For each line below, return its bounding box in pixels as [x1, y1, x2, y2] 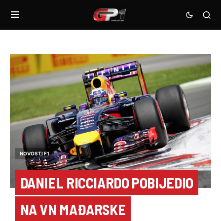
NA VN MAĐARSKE [20, 200, 126, 218]
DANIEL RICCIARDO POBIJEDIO [20, 173, 193, 191]
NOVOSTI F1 [20, 150, 49, 156]
